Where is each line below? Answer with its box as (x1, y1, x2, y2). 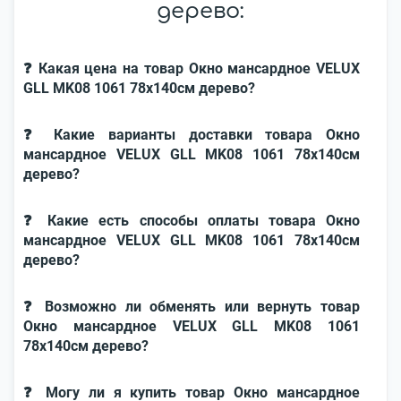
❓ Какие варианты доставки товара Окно (23, 126, 360, 143)
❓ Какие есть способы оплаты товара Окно (23, 212, 360, 229)
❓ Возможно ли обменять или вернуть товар (23, 298, 360, 315)
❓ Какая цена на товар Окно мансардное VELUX (23, 60, 360, 77)
